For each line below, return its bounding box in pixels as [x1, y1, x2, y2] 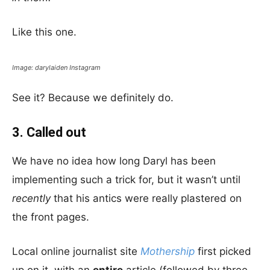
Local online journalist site [12, 245, 140, 257]
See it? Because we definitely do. [12, 92, 174, 104]
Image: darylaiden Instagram [12, 63, 101, 72]
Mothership [140, 245, 195, 257]
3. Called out [12, 125, 86, 140]
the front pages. [12, 211, 89, 223]
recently [12, 192, 51, 204]
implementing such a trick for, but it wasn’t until [12, 174, 240, 186]
